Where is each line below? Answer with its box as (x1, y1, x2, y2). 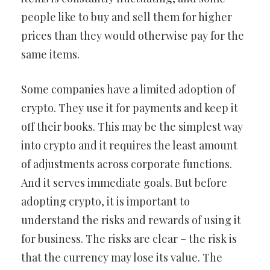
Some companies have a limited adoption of (21, 82, 235, 96)
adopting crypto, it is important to (21, 194, 190, 209)
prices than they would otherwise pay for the (21, 28, 244, 43)
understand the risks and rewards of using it (21, 213, 241, 227)
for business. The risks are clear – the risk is (21, 231, 237, 246)
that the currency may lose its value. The (21, 250, 222, 265)
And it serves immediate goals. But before (21, 175, 227, 190)
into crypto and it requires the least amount (21, 138, 237, 152)
